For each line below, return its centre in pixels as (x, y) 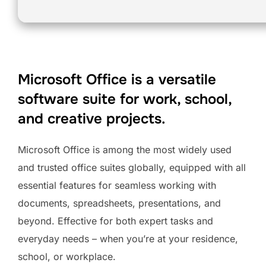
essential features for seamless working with (117, 185)
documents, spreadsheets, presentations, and (119, 203)
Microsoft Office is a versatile (117, 79)
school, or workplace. (67, 256)
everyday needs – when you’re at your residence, (128, 238)
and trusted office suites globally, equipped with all (132, 167)
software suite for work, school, (125, 99)
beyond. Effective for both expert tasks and (115, 221)
